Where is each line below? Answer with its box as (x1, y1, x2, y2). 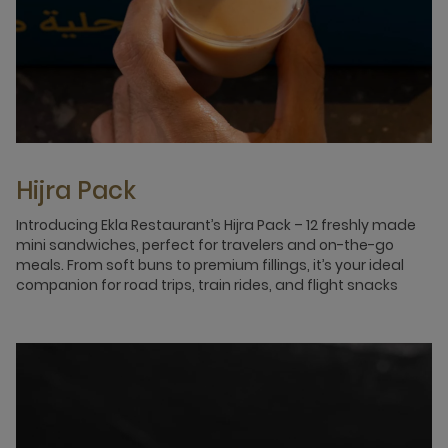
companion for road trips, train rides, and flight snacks (16, 275, 398, 295)
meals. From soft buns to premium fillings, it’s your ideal (16, 255, 404, 275)
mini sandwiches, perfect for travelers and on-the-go (16, 235, 394, 255)
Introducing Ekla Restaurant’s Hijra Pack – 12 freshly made (16, 215, 416, 235)
